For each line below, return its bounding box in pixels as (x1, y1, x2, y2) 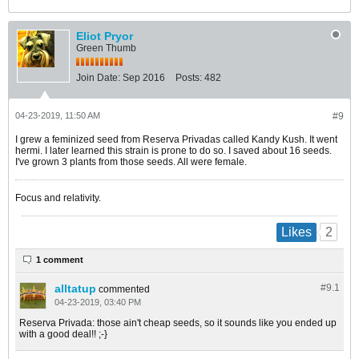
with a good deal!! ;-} (19, 328, 107, 340)
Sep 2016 (123, 72, 165, 84)
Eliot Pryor (76, 30, 133, 43)
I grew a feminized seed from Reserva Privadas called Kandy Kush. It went (15, 134, 337, 146)
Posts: (175, 72, 202, 84)
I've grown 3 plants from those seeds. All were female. (15, 156, 247, 168)
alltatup (54, 281, 96, 295)
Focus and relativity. (15, 192, 101, 204)
